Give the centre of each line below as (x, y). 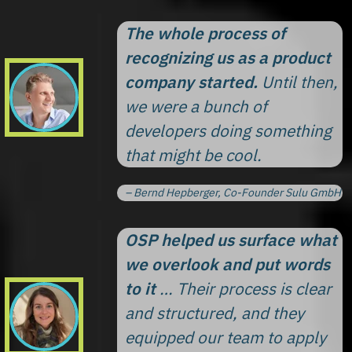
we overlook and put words (227, 264)
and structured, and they (214, 313)
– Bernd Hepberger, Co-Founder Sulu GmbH (233, 192)
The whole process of (205, 33)
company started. (193, 82)
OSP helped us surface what (231, 240)
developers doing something (228, 130)
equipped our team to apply (225, 337)
